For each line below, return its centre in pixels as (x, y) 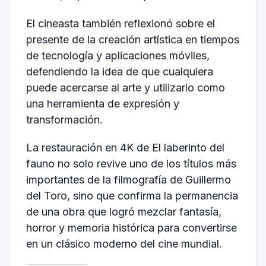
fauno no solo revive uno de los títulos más (131, 164)
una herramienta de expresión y (102, 103)
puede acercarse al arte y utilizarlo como (125, 87)
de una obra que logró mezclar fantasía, (123, 212)
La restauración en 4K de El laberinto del (125, 148)
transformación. (64, 119)
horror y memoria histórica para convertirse (131, 228)
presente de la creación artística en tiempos (132, 39)
